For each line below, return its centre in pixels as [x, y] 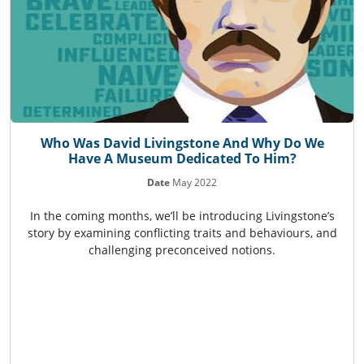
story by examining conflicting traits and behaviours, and [182, 233]
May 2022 [193, 183]
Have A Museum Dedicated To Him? [182, 159]
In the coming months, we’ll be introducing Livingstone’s [182, 216]
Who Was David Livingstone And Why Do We [182, 143]
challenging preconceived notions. [182, 250]
